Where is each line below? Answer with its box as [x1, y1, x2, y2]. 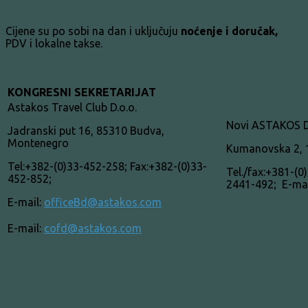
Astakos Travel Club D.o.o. [8, 100, 137, 113]
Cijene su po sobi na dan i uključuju [5, 24, 181, 37]
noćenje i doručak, [181, 24, 280, 37]
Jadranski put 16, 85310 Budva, [8, 124, 164, 137]
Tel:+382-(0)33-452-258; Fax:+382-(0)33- [8, 159, 207, 173]
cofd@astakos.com [44, 221, 142, 234]
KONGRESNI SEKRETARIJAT [8, 85, 156, 98]
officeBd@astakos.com [44, 195, 162, 208]
